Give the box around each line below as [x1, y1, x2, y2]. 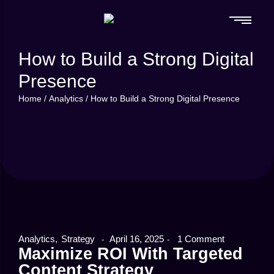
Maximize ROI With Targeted [18, 245, 243, 263]
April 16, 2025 [109, 234, 164, 244]
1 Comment [175, 234, 224, 244]
